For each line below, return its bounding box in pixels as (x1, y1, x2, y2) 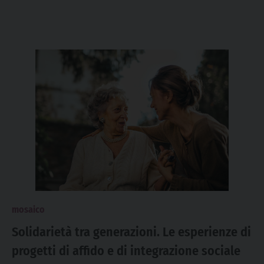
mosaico (12, 204, 45, 215)
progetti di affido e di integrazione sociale (12, 243, 240, 259)
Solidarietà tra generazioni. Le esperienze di (12, 224, 251, 240)
